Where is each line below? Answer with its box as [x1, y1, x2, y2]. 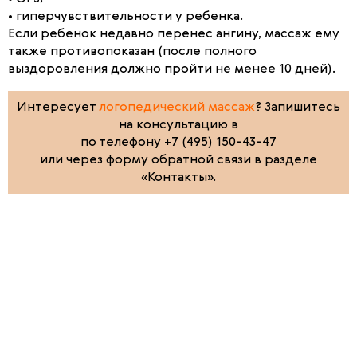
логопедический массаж [99, 101, 255, 114]
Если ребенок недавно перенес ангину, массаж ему [8, 28, 339, 41]
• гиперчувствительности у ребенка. [8, 10, 243, 23]
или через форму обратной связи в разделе [40, 154, 317, 167]
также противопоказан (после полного [8, 45, 257, 58]
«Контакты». [141, 171, 216, 184]
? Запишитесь [255, 101, 340, 114]
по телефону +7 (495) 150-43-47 [80, 136, 277, 149]
